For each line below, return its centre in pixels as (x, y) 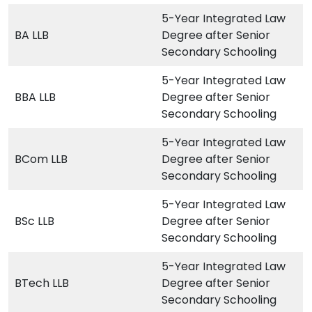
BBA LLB (35, 97)
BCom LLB (41, 159)
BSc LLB (34, 221)
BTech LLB (42, 283)
